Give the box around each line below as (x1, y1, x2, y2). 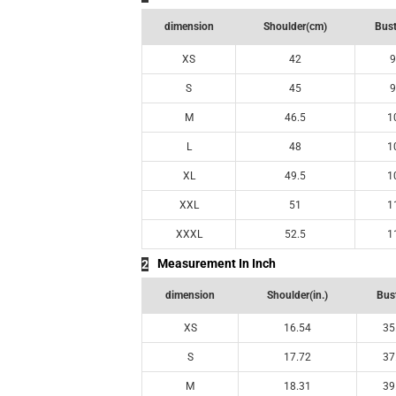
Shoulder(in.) (267, 289, 328, 301)
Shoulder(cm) (263, 20, 327, 33)
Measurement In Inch (157, 256, 276, 270)
